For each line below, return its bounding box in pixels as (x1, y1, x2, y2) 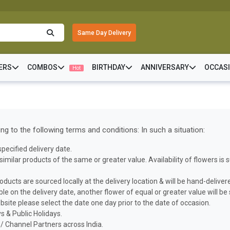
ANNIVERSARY (140, 63, 189, 71)
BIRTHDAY (91, 63, 125, 71)
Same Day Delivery (78, 29, 131, 36)
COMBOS (27, 63, 57, 71)
